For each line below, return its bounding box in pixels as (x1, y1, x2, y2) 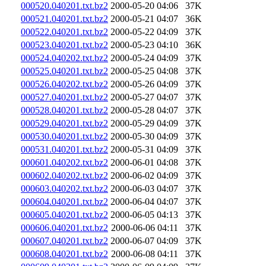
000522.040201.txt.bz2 (21, 26, 108, 37)
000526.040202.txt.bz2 (21, 78, 108, 89)
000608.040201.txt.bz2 (21, 248, 108, 259)
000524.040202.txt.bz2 (21, 52, 108, 63)
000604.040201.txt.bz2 (21, 196, 108, 207)
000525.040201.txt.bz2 (21, 65, 108, 76)
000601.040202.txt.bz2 (21, 157, 108, 167)
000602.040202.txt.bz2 (21, 170, 108, 180)
